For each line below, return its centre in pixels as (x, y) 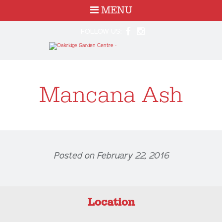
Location (111, 202)
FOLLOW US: (102, 31)
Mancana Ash (111, 95)
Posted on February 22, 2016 (111, 155)
